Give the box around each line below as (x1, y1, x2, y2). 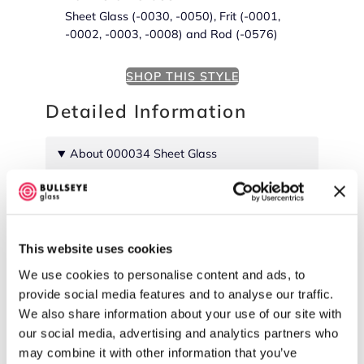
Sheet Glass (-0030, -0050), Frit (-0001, (65, 9, 280, 24)
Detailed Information (45, 98, 246, 123)
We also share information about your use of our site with (19, 306, 342, 320)
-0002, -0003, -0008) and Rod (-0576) (65, 27, 278, 42)
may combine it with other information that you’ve (19, 345, 297, 359)
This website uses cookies (19, 241, 173, 256)
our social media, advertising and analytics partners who (19, 326, 338, 340)
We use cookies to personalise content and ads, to (19, 267, 305, 281)
